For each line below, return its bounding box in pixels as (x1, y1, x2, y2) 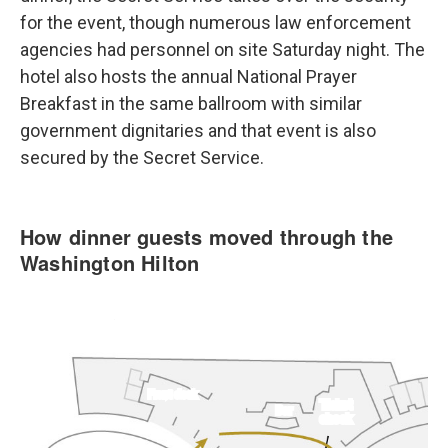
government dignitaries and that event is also (20, 120, 376, 141)
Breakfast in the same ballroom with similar (20, 93, 362, 114)
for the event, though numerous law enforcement (20, 12, 411, 33)
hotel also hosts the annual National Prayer (20, 66, 357, 87)
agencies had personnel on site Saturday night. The (20, 39, 425, 60)
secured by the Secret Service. (20, 147, 264, 168)
